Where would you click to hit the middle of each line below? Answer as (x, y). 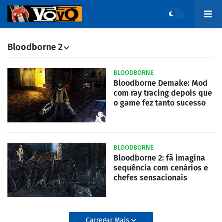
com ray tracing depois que (163, 93)
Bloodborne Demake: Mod (161, 83)
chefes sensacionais (150, 178)
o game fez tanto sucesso (160, 103)
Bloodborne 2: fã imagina (159, 158)
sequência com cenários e (161, 168)
